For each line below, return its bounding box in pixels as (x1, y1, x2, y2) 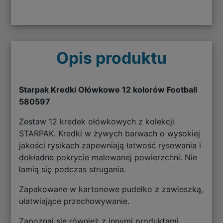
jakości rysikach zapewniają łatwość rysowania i (19, 140, 202, 150)
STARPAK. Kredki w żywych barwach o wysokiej (19, 128, 201, 138)
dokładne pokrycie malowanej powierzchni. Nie (19, 152, 198, 162)
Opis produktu (56, 48, 167, 68)
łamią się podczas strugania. (19, 164, 126, 174)
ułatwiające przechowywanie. (19, 196, 130, 206)
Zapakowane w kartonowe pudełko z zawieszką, (19, 184, 204, 194)
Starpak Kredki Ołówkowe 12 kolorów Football (19, 84, 198, 95)
